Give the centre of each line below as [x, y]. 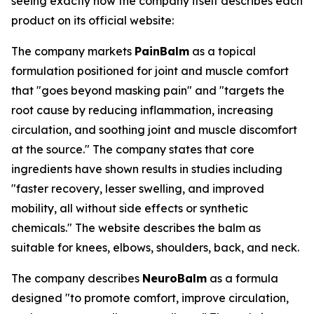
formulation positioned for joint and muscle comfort [150, 71]
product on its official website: [93, 20]
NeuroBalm [175, 278]
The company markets [73, 51]
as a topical [223, 51]
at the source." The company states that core [133, 149]
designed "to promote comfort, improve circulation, [150, 298]
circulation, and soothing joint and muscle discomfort [154, 130]
